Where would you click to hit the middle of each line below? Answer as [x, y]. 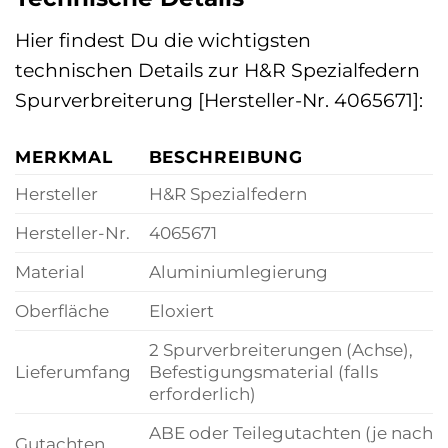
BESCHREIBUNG [225, 156]
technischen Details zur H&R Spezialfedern [217, 69]
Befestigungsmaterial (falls [263, 371]
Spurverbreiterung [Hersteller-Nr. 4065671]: [219, 99]
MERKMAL [64, 156]
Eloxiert [181, 310]
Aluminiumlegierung [238, 271]
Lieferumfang [73, 371]
